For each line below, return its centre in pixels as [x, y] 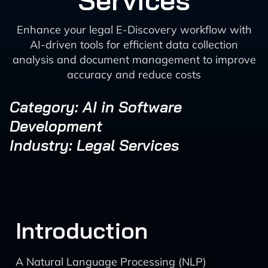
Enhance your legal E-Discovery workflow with [134, 30]
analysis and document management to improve [134, 60]
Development [56, 126]
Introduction [82, 230]
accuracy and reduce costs [134, 74]
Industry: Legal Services [94, 145]
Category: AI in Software [96, 107]
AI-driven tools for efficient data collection [134, 45]
